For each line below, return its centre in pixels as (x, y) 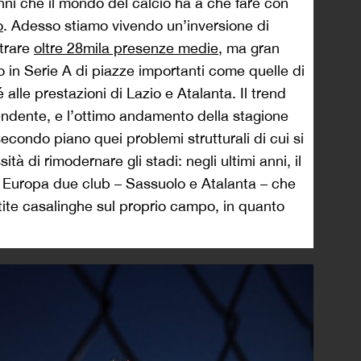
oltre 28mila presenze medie (126, 48)
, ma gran (249, 48)
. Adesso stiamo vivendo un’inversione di (136, 25)
